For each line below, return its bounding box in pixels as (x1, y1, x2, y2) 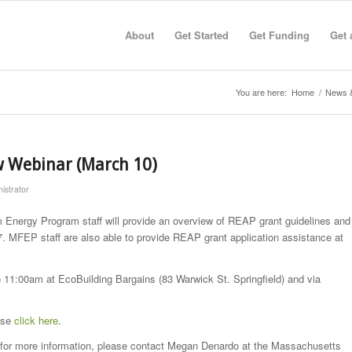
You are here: (236, 86, 287, 98)
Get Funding (248, 27, 310, 42)
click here (14, 313, 58, 328)
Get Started (174, 27, 229, 42)
